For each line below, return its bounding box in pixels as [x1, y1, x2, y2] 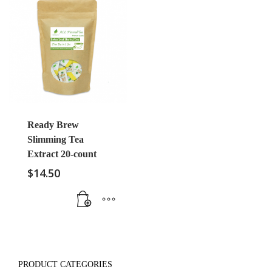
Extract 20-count [27, 148, 97, 159]
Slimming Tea [27, 134, 84, 144]
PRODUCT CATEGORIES [18, 259, 112, 269]
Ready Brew [27, 119, 79, 130]
